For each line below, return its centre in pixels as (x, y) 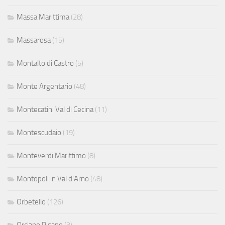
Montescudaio (39, 132)
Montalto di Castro (45, 63)
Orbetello (31, 202)
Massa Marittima (43, 17)
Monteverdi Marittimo (51, 155)
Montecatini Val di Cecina (55, 109)
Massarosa (34, 40)
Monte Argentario (44, 86)
